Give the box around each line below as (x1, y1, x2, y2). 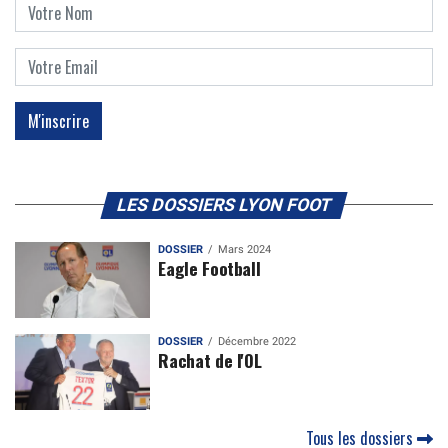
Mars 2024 (218, 242, 272, 256)
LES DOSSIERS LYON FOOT (114, 194, 334, 215)
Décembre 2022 (218, 334, 297, 348)
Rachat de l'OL (158, 346, 262, 373)
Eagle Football (158, 254, 261, 281)
